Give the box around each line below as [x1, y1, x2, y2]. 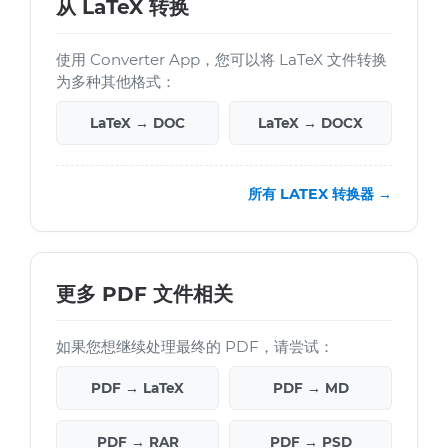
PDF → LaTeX [91, 380, 184, 397]
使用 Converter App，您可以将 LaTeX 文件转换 [56, 50, 387, 70]
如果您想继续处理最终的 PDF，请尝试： [56, 337, 334, 357]
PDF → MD [272, 380, 349, 397]
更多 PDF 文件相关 [56, 282, 233, 307]
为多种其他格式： [56, 72, 176, 92]
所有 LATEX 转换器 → [248, 185, 392, 204]
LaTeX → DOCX [258, 115, 363, 132]
